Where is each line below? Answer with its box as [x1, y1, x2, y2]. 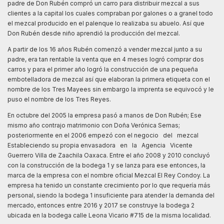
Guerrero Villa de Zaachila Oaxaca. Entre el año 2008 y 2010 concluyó [7, 151, 210, 159]
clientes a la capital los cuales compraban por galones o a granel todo [7, 9, 213, 17]
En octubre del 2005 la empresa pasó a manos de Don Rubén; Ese [7, 111, 201, 119]
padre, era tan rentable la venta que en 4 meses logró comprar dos [7, 55, 204, 63]
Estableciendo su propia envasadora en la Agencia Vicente [7, 141, 192, 149]
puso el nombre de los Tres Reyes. [7, 95, 112, 103]
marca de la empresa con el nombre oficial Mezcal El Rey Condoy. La [7, 171, 210, 179]
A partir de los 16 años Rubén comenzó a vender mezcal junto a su [7, 45, 202, 53]
